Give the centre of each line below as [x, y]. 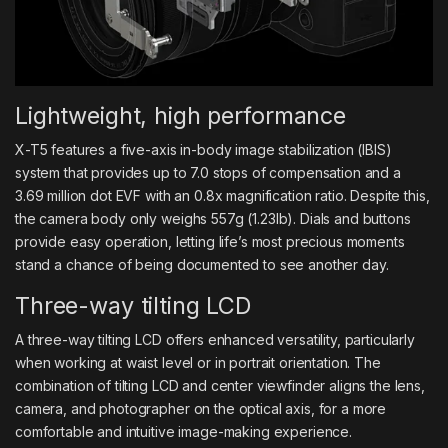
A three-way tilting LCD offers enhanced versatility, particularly [215, 340]
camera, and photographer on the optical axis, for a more [201, 409]
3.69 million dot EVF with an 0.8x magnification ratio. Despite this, [222, 196]
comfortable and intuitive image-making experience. [183, 432]
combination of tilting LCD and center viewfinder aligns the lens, [220, 386]
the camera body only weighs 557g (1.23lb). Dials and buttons [213, 219]
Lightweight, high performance [180, 116]
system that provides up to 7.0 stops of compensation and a [208, 173]
